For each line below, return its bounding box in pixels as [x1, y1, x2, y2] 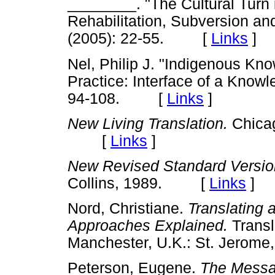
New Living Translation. [68, 115, 228, 132]
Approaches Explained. [68, 217, 228, 234]
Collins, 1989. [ [68, 175, 209, 192]
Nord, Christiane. [68, 200, 188, 217]
